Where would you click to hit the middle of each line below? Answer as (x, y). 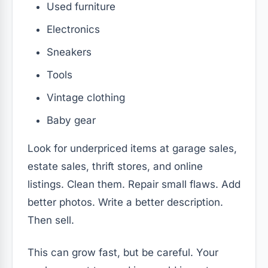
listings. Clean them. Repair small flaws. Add (134, 184)
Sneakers (69, 52)
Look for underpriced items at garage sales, (132, 148)
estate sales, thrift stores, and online (115, 166)
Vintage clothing (86, 97)
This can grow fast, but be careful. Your (123, 252)
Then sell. (51, 220)
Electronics (73, 29)
